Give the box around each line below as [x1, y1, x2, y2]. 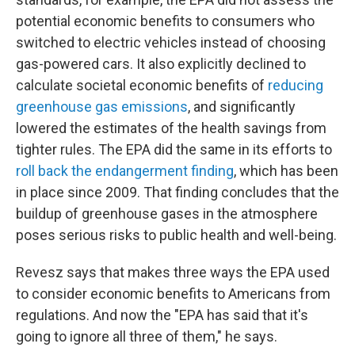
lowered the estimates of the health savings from [16, 120, 326, 136]
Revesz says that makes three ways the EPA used [16, 264, 330, 281]
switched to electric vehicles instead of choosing [16, 34, 326, 51]
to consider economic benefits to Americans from [16, 285, 330, 302]
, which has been [234, 162, 338, 179]
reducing [268, 77, 323, 94]
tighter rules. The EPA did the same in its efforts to [16, 141, 332, 158]
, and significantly [188, 98, 296, 115]
